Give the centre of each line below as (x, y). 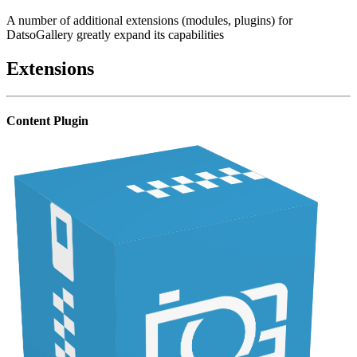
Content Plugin (47, 121)
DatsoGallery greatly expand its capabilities (115, 35)
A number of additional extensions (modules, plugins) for (149, 21)
